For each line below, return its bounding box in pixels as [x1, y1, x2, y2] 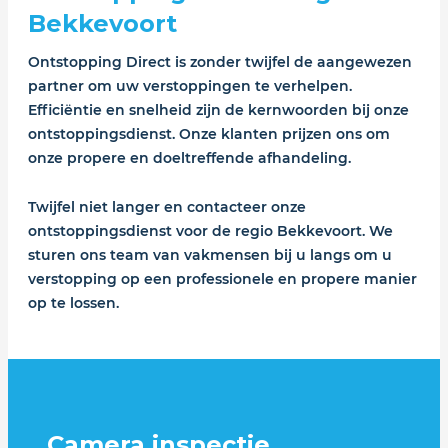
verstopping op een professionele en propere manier [27, 269, 417, 288]
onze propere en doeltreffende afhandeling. [27, 149, 351, 168]
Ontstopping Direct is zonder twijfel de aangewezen [27, 53, 412, 72]
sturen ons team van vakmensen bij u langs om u [27, 245, 392, 264]
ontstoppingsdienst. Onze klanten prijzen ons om [27, 125, 390, 144]
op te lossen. [27, 293, 119, 312]
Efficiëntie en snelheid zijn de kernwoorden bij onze [27, 101, 409, 120]
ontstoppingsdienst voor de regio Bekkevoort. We [27, 221, 393, 240]
